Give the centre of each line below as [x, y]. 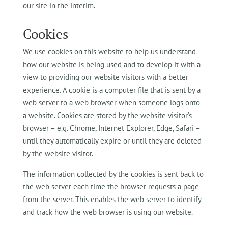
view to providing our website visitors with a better [105, 77]
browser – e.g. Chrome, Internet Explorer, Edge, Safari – [111, 128]
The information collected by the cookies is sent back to [113, 174]
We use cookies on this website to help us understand [109, 52]
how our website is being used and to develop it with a [111, 64]
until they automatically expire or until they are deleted [112, 141]
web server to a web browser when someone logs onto [111, 103]
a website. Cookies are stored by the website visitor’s [107, 115]
